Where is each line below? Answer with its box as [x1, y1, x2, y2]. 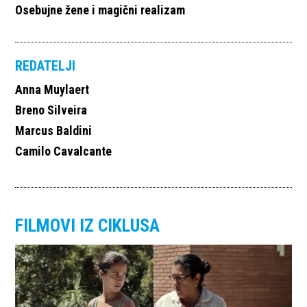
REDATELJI [15, 57, 76, 74]
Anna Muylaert [15, 82, 90, 97]
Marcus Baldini [15, 123, 93, 138]
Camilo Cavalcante [15, 143, 112, 158]
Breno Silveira [15, 102, 88, 117]
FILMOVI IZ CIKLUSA [15, 214, 160, 236]
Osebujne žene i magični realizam [15, 2, 186, 17]
